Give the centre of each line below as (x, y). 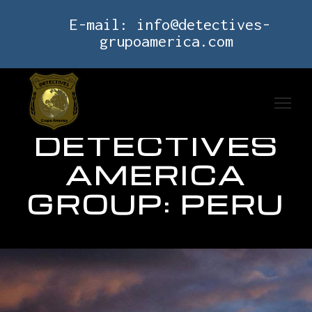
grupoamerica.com (166, 41)
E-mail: (103, 24)
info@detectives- (203, 24)
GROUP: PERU (156, 204)
